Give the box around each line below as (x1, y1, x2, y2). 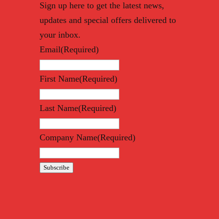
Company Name (39, 132, 97, 143)
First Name (39, 74, 79, 84)
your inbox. (39, 30, 81, 40)
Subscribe (43, 164, 69, 172)
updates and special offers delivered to (39, 15, 176, 25)
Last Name (39, 103, 78, 113)
